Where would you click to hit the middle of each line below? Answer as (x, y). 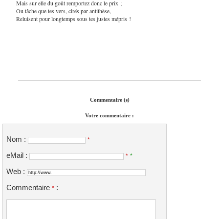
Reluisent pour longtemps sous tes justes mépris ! (73, 18)
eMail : (18, 156)
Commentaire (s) (109, 100)
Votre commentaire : (109, 116)
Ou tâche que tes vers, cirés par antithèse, (63, 11)
